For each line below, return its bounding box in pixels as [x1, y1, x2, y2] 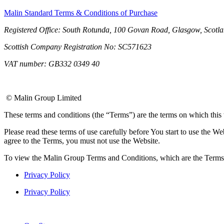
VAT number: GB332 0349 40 [4, 59, 99, 68]
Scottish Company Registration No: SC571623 [4, 42, 151, 51]
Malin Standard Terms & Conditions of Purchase [4, 8, 157, 17]
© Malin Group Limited [6, 93, 81, 102]
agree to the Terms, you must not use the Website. [4, 136, 164, 145]
